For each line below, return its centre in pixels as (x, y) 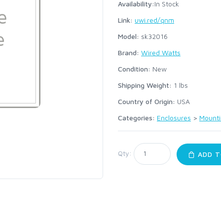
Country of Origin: (147, 101)
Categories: (137, 118)
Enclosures (174, 118)
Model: (129, 36)
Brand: (129, 53)
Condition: (134, 69)
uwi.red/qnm (154, 20)
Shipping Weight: (145, 85)
